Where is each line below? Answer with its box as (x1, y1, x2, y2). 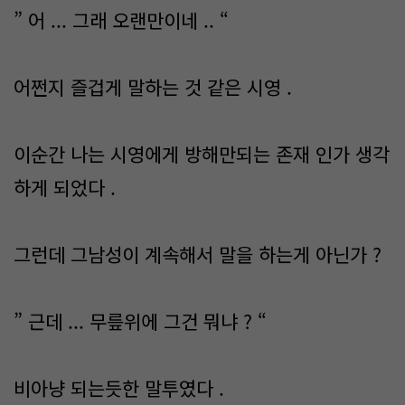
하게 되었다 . (14, 174, 116, 201)
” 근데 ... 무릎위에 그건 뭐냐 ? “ (14, 307, 267, 334)
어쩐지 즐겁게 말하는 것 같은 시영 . (14, 73, 292, 100)
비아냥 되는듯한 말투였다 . (14, 374, 224, 401)
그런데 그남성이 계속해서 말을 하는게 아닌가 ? (14, 240, 381, 268)
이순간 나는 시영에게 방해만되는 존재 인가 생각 (14, 140, 390, 167)
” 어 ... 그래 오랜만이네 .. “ (14, 6, 229, 33)
